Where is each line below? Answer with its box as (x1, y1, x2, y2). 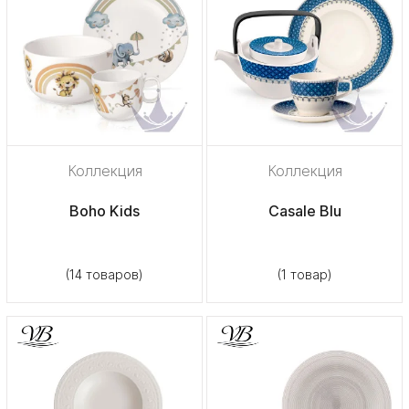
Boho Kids (69, 201, 140, 220)
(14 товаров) (66, 266, 143, 282)
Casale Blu (267, 201, 341, 220)
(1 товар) (277, 266, 332, 282)
